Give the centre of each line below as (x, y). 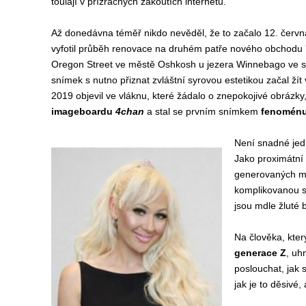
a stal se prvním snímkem (202, 111)
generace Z (260, 253)
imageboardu (83, 111)
